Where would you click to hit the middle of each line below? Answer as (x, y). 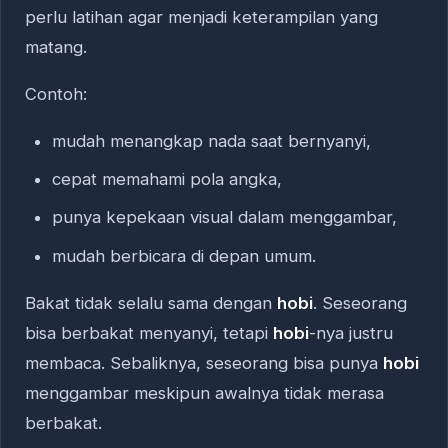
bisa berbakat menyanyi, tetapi (149, 332)
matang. (56, 47)
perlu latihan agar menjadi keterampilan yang (201, 17)
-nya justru (351, 332)
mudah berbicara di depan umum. (183, 255)
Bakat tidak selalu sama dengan (151, 302)
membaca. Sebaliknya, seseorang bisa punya (204, 362)
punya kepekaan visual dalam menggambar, (224, 217)
